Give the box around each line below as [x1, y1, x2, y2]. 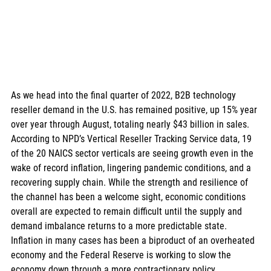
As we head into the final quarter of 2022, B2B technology [11, 89, 238, 101]
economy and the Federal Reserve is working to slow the [11, 249, 233, 261]
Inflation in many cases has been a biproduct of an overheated [11, 234, 257, 246]
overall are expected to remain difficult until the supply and [11, 205, 244, 217]
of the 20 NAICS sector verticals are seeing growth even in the [11, 147, 256, 159]
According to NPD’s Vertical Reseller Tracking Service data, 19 [11, 132, 254, 145]
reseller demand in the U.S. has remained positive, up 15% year [11, 103, 260, 116]
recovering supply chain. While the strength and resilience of [11, 176, 250, 188]
